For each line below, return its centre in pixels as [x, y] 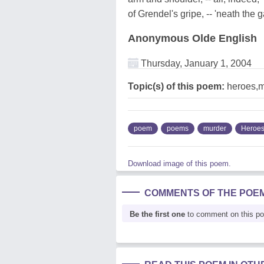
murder [215, 128]
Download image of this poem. [179, 163]
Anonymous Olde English [192, 38]
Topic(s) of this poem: [176, 86]
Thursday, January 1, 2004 [195, 63]
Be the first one [157, 214]
